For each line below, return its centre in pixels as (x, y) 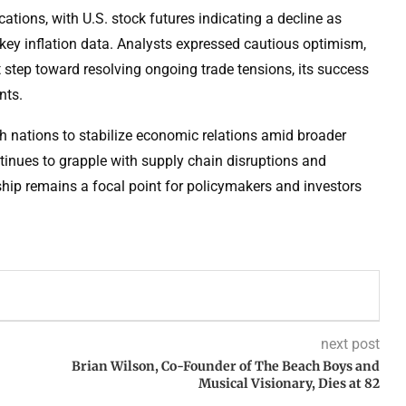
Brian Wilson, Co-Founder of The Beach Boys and (225, 367)
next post (350, 344)
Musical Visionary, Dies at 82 (289, 384)
